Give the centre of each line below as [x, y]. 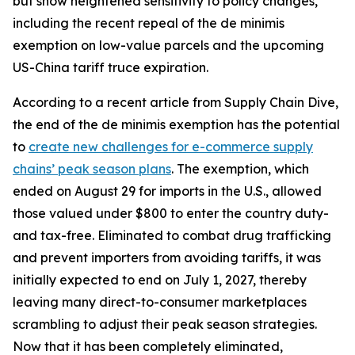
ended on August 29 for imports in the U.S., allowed [167, 191]
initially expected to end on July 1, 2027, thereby [160, 280]
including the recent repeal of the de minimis [149, 23]
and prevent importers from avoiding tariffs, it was [167, 258]
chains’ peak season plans [92, 169]
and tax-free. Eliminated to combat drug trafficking [172, 235]
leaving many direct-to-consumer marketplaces [160, 302]
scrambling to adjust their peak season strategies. [165, 324]
